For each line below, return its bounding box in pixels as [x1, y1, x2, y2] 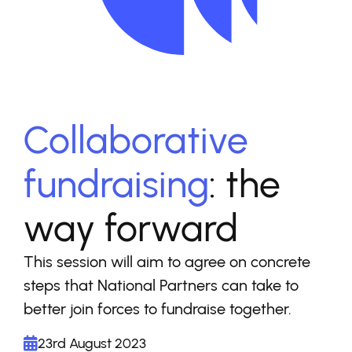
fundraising [24, 161, 209, 207]
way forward [24, 205, 238, 251]
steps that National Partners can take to [24, 276, 299, 295]
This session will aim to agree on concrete [24, 252, 310, 271]
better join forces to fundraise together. [24, 299, 291, 318]
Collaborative [24, 117, 248, 163]
